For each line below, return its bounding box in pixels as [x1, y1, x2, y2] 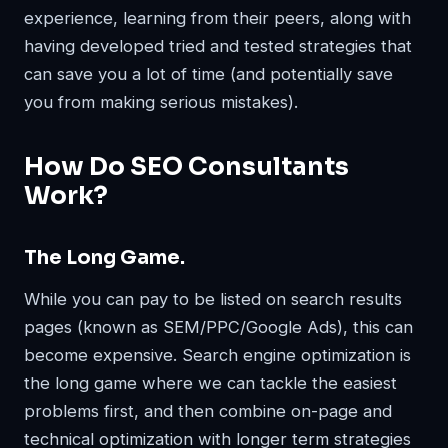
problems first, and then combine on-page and [24, 401, 392, 421]
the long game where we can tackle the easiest [24, 373, 397, 393]
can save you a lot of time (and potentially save [24, 64, 393, 84]
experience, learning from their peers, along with [24, 8, 411, 28]
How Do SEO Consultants [24, 151, 349, 182]
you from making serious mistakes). [24, 92, 298, 112]
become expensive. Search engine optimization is [24, 345, 411, 365]
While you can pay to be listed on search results [24, 289, 402, 309]
